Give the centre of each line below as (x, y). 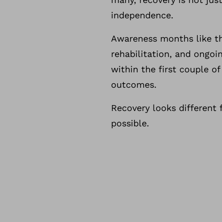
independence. (144, 15)
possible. (130, 123)
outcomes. (135, 84)
